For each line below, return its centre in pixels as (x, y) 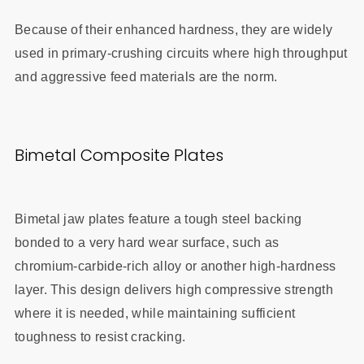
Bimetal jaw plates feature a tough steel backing (158, 219)
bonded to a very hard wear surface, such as (147, 242)
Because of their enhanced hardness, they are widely (173, 29)
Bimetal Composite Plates (119, 156)
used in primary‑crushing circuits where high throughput (181, 53)
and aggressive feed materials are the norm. (146, 76)
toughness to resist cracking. (100, 336)
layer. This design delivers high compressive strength (173, 289)
